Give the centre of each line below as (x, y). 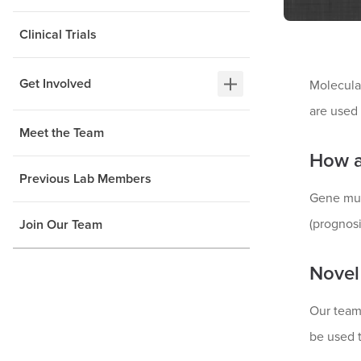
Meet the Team (62, 133)
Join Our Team (61, 225)
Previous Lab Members (85, 179)
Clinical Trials (58, 35)
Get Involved (55, 84)
